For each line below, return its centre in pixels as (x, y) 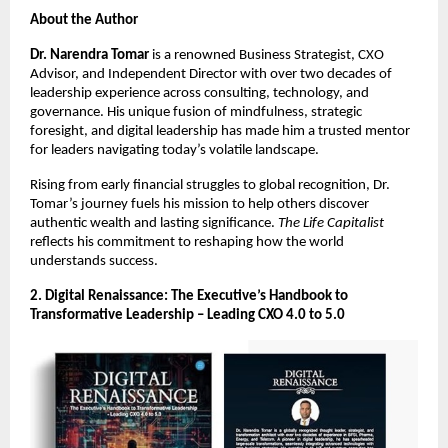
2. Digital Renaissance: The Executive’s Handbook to (189, 296)
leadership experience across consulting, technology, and (199, 93)
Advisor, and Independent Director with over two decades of (211, 74)
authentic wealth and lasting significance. (154, 223)
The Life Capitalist (331, 223)
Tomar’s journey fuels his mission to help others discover (199, 204)
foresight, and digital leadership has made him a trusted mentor (220, 131)
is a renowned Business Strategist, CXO (266, 55)
